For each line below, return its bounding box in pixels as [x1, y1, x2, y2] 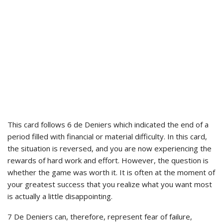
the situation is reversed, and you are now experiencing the [7, 143, 212, 153]
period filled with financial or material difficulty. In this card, [7, 131, 207, 141]
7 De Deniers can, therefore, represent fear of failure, [7, 211, 192, 222]
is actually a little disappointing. [7, 191, 114, 201]
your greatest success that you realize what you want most [7, 179, 212, 189]
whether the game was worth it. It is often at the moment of [7, 167, 215, 177]
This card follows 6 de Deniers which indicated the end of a [7, 119, 209, 129]
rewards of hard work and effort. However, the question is [7, 155, 209, 165]
